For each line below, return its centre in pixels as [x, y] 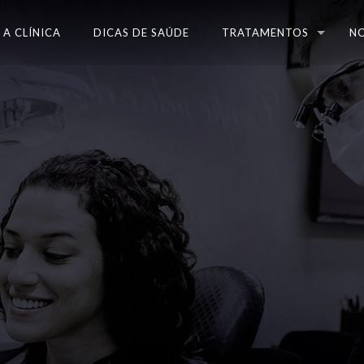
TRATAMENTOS [265, 32]
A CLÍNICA [32, 32]
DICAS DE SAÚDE [141, 32]
